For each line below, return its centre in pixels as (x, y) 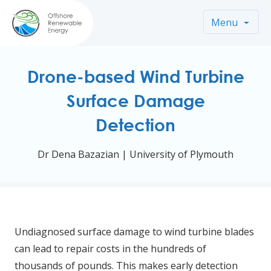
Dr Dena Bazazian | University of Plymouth (135, 154)
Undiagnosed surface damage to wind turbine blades (134, 232)
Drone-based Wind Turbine (135, 76)
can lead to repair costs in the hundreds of (110, 249)
